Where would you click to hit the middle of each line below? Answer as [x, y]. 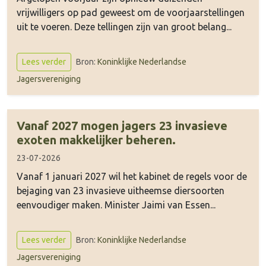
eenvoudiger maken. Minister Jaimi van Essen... [116, 205]
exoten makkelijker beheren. [96, 140]
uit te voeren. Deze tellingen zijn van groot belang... [124, 27]
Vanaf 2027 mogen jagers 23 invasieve [122, 126]
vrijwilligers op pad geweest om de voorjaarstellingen [131, 12]
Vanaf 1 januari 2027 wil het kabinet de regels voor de [132, 176]
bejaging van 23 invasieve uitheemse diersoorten [121, 191]
